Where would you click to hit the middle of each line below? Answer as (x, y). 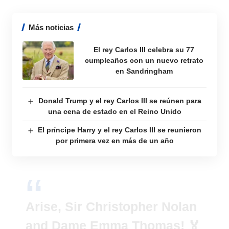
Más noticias (51, 27)
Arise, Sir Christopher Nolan (111, 207)
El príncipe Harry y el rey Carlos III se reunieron (120, 130)
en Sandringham (144, 71)
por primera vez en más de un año (114, 141)
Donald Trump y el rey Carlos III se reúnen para (120, 101)
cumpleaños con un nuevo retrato (144, 60)
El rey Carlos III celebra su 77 (144, 50)
